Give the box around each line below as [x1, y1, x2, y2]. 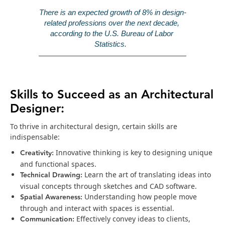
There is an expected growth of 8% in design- [39, 8, 186, 17]
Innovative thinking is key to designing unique [56, 148, 212, 158]
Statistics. [94, 40, 129, 48]
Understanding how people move [82, 192, 197, 202]
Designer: [10, 99, 64, 119]
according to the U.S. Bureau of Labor [50, 29, 173, 38]
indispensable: [10, 132, 60, 142]
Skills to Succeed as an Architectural [10, 85, 213, 104]
